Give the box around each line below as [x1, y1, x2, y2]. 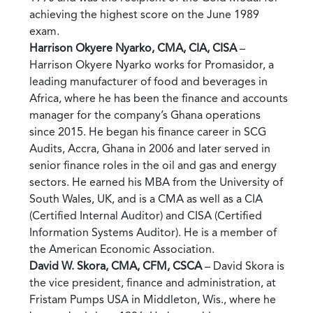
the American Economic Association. [29, 242, 214, 256]
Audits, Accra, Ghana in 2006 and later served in [29, 141, 270, 155]
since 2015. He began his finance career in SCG [29, 124, 266, 138]
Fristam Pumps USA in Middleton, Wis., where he [29, 292, 276, 306]
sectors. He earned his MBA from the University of [29, 175, 283, 189]
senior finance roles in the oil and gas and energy [29, 158, 277, 172]
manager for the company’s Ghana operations [29, 108, 261, 122]
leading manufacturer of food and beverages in [29, 74, 268, 88]
